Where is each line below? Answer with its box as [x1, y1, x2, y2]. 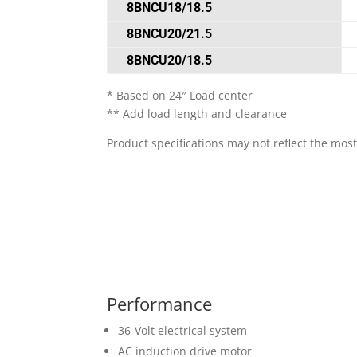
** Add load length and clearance [107, 106, 288, 122]
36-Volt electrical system [118, 323, 248, 339]
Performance [107, 292, 218, 316]
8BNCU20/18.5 [127, 53, 213, 69]
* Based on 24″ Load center [107, 88, 253, 104]
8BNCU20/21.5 [127, 26, 213, 42]
